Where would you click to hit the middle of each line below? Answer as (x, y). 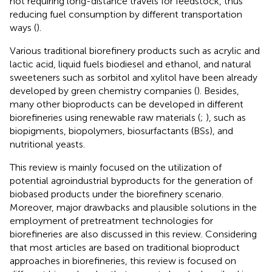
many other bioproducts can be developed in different (127, 104)
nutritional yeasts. (47, 144)
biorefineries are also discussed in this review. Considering (133, 234)
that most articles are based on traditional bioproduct (125, 247)
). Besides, (218, 90)
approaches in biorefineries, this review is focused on (123, 260)
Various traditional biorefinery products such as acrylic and (135, 50)
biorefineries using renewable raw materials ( (105, 117)
